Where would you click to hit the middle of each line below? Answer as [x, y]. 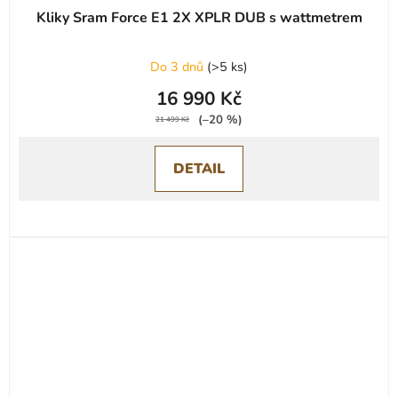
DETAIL [199, 168]
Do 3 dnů [179, 66]
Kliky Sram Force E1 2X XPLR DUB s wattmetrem [199, 17]
